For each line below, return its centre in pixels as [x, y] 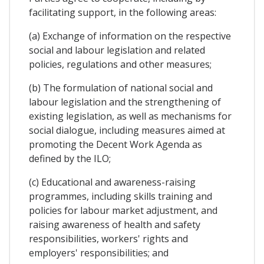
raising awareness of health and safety [115, 224]
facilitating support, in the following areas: [123, 12]
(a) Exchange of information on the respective [130, 36]
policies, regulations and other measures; [120, 64]
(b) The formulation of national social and [121, 88]
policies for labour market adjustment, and [123, 210]
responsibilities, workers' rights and [108, 238]
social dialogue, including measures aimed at [127, 130]
